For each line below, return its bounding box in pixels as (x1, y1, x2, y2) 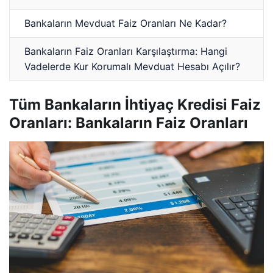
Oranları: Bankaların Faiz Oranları (9, 114, 248, 132)
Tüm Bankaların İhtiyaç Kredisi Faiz (9, 96, 261, 114)
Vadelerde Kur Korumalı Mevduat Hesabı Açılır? (24, 60, 241, 73)
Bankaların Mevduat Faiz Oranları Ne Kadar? (24, 17, 227, 30)
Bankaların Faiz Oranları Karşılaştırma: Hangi (24, 45, 228, 58)
